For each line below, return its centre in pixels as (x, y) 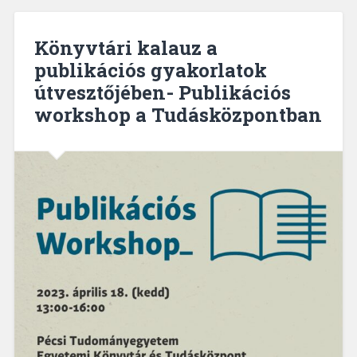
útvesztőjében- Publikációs (162, 92)
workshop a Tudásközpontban (178, 114)
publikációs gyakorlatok (150, 70)
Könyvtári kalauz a (126, 47)
